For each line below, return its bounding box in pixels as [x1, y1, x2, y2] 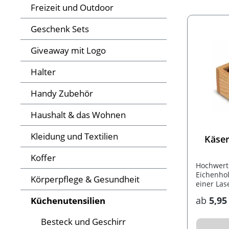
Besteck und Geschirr [41, 216, 126, 228]
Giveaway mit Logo [31, 44, 106, 57]
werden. [196, 188, 224, 198]
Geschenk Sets [31, 23, 89, 35]
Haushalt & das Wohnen [31, 109, 126, 121]
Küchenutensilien [31, 195, 105, 207]
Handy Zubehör [31, 87, 93, 100]
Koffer [31, 152, 56, 164]
